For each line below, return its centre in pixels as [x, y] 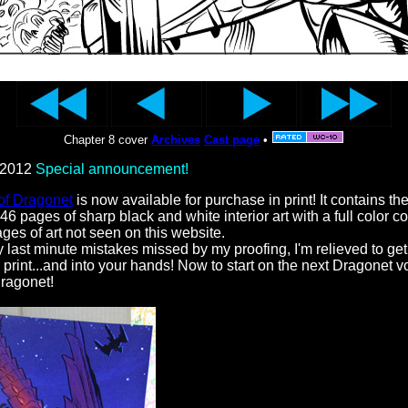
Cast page [232, 140]
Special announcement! [112, 169]
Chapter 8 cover [107, 140]
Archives [176, 140]
